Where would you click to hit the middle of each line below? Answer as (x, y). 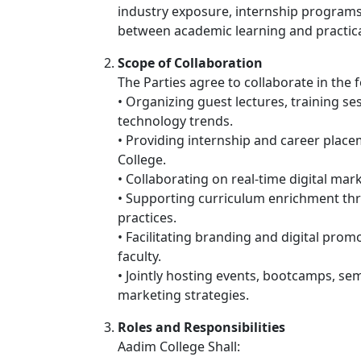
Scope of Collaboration (190, 63)
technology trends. (175, 121)
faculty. (139, 256)
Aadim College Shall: (179, 346)
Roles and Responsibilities (201, 327)
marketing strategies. (183, 295)
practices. (147, 218)
